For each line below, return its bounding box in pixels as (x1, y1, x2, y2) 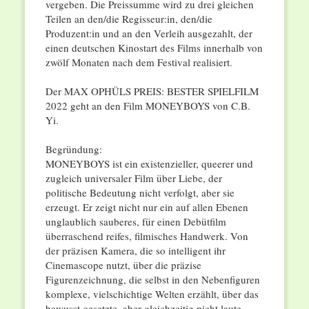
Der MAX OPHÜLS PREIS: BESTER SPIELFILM (45, 84, 259, 99)
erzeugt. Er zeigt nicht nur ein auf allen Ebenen (45, 200, 248, 215)
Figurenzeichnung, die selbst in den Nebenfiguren (45, 272, 260, 287)
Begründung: (45, 142, 102, 157)
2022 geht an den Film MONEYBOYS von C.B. (45, 99, 250, 113)
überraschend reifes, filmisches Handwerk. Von (45, 229, 248, 243)
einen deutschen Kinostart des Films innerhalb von (45, 41, 263, 55)
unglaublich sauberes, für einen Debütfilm (45, 215, 226, 229)
